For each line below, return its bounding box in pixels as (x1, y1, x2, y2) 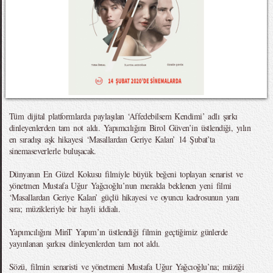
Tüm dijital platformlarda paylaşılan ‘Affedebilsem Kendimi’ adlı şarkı (9, 110, 238, 122)
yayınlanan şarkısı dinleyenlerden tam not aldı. (9, 238, 160, 249)
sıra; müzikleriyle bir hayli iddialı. (9, 203, 121, 214)
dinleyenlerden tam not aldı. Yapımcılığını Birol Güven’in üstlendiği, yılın (9, 122, 251, 133)
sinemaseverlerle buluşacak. (9, 145, 96, 157)
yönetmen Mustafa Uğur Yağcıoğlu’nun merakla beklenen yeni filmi (9, 180, 232, 191)
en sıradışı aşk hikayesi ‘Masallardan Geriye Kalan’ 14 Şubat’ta (9, 133, 215, 145)
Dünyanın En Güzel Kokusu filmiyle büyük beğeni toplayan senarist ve (9, 168, 243, 180)
